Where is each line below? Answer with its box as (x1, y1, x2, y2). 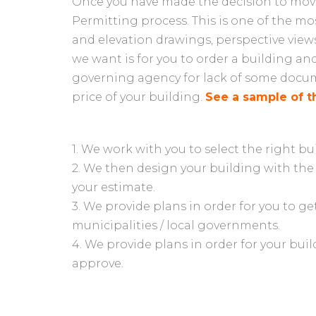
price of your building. (72, 90, 205, 104)
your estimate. (72, 180, 155, 194)
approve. (72, 256, 123, 270)
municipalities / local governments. (72, 218, 280, 232)
